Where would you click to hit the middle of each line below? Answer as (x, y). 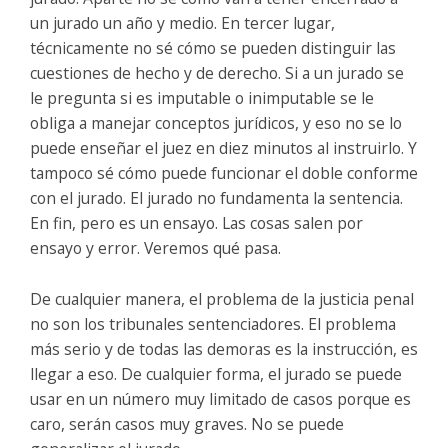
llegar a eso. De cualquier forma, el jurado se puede (216, 373)
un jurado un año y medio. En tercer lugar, (182, 22)
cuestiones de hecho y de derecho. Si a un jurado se (217, 72)
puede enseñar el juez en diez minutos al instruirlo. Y (223, 147)
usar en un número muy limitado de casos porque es (220, 398)
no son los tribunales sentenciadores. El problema (213, 323)
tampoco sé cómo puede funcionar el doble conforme (224, 172)
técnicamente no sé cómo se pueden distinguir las (213, 47)
